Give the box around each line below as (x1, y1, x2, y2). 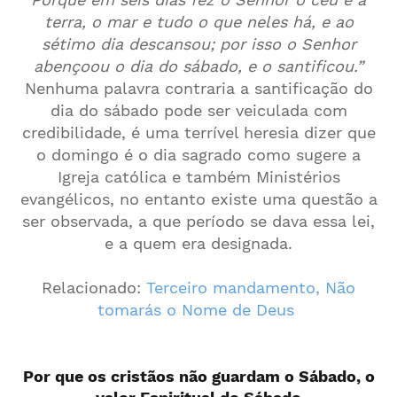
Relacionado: (42, 278, 146, 297)
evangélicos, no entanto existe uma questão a (19, 190, 378, 208)
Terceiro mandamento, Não (146, 278, 355, 297)
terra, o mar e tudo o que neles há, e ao (43, 12, 354, 31)
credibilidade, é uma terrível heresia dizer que (21, 123, 376, 142)
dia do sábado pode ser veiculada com (50, 101, 347, 120)
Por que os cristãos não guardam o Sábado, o (22, 367, 375, 385)
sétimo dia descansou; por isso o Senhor (41, 35, 356, 53)
